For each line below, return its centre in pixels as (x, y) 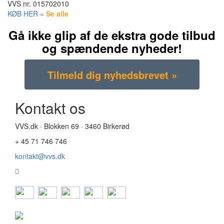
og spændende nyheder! (112, 48)
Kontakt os (50, 108)
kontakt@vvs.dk (40, 156)
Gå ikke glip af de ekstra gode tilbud (112, 35)
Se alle (57, 14)
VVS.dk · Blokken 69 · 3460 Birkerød (72, 126)
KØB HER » (26, 14)
